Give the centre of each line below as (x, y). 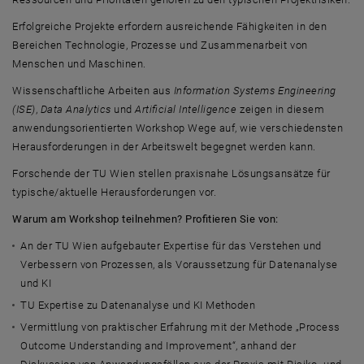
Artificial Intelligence (186, 109)
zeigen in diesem (281, 109)
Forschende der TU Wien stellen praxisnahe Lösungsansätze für (171, 173)
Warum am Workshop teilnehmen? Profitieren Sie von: (145, 219)
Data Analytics (77, 109)
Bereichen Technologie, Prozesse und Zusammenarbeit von (160, 45)
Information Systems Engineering (255, 91)
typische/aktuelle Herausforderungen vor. (115, 192)
